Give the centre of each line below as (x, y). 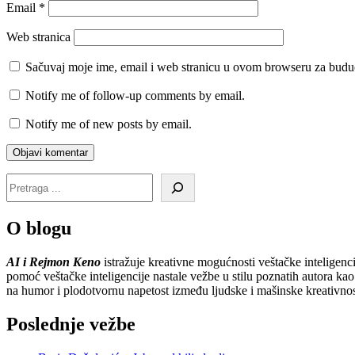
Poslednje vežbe (71, 324)
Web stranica (38, 37)
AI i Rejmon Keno (53, 262)
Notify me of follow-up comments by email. (135, 96)
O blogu (39, 229)
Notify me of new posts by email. (109, 124)
